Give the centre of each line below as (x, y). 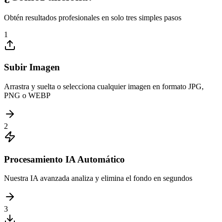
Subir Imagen (32, 67)
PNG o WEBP (27, 95)
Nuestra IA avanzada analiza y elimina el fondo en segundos (98, 178)
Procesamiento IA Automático (64, 159)
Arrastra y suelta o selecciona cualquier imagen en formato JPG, (104, 86)
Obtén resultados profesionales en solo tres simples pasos (93, 17)
